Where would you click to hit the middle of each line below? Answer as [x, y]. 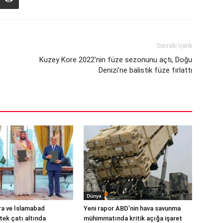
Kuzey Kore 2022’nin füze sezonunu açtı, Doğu [116, 60]
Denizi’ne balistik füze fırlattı [145, 70]
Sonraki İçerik [174, 46]
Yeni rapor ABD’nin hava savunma [132, 208]
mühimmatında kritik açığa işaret [133, 218]
